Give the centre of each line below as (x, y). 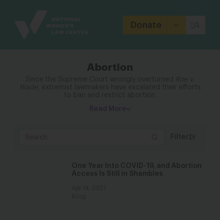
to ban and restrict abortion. (110, 95)
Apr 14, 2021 (89, 188)
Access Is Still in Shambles (117, 174)
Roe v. (185, 80)
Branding (31, 18)
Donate (146, 25)
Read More (108, 109)
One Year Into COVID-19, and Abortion (137, 166)
